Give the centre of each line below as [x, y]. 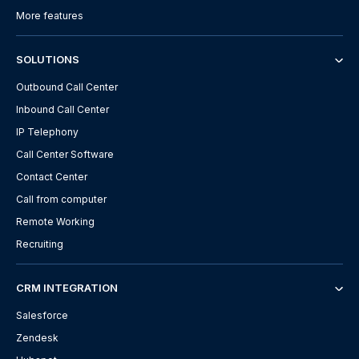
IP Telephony [47, 132]
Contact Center [52, 177]
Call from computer [61, 200]
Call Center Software [65, 155]
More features [50, 16]
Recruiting [40, 244]
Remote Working [55, 222]
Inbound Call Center [63, 110]
